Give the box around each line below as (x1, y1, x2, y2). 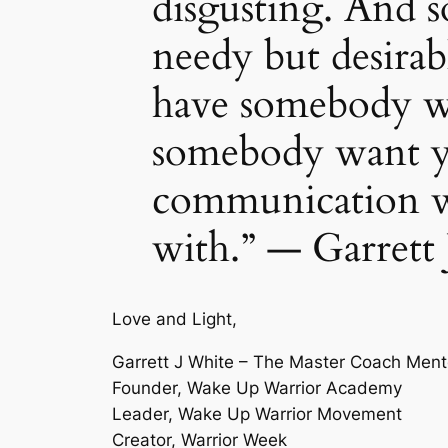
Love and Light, (112, 308, 242, 329)
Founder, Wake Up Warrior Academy (112, 377, 402, 398)
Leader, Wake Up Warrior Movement (112, 403, 402, 424)
